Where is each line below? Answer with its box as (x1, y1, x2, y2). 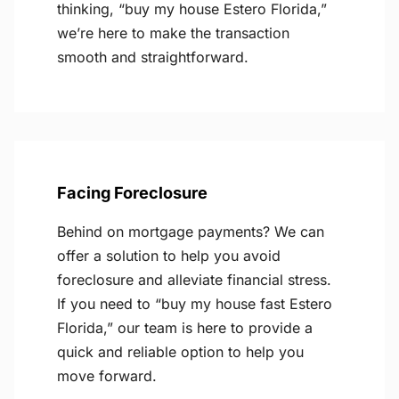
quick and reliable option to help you (57, 343, 304, 362)
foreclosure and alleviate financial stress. (57, 271, 331, 289)
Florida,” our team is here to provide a (57, 319, 313, 338)
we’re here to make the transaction (57, 24, 289, 43)
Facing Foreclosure (57, 183, 208, 203)
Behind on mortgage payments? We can (57, 223, 324, 241)
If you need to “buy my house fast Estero (57, 295, 332, 313)
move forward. (57, 367, 157, 386)
